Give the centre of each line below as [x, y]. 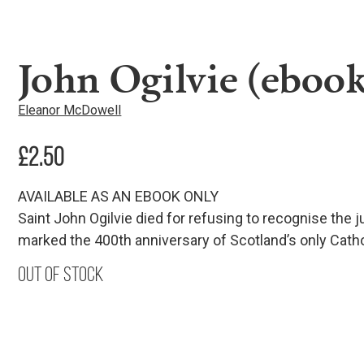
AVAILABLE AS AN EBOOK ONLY [119, 196]
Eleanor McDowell [70, 110]
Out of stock [61, 273]
